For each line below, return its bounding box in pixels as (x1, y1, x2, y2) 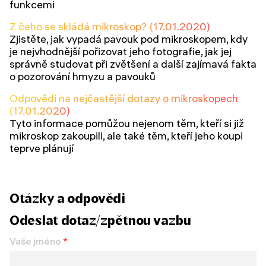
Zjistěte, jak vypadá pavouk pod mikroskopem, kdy (9, 31, 248, 46)
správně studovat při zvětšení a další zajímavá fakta (9, 56, 256, 71)
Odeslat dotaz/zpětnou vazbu (9, 212, 191, 228)
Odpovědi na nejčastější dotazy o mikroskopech (9, 91, 238, 105)
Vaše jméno (9, 235, 61, 247)
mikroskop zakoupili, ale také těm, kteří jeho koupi (9, 128, 243, 142)
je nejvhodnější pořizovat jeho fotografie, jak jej (9, 44, 232, 58)
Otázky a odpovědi (9, 190, 125, 206)
